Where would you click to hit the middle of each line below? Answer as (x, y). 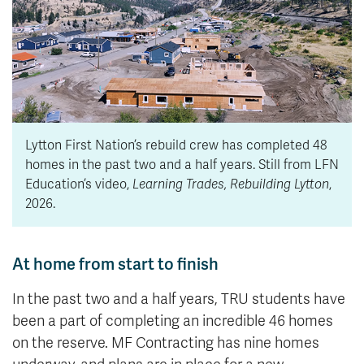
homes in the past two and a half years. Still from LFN (182, 165)
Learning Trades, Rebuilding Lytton (231, 185)
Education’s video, (79, 185)
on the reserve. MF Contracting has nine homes (166, 343)
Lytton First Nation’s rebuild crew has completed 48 (176, 146)
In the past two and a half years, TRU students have (179, 299)
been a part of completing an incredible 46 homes (173, 321)
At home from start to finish (115, 264)
